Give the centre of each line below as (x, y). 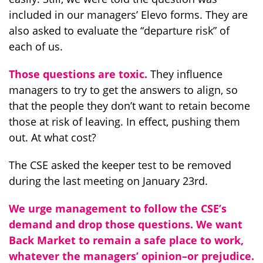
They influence (185, 74)
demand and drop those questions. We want (126, 224)
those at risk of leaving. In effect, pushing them (124, 122)
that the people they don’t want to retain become (129, 106)
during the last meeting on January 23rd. (108, 181)
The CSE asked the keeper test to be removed (120, 165)
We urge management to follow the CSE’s (118, 208)
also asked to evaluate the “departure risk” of (119, 31)
